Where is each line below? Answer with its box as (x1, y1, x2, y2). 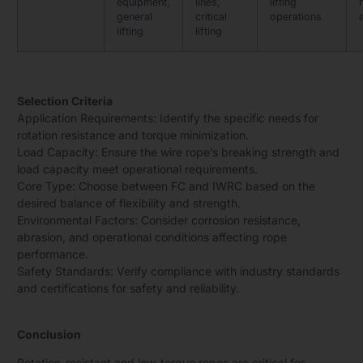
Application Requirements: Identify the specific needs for (17, 111, 318, 126)
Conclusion (17, 327, 81, 341)
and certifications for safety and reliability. (17, 281, 239, 296)
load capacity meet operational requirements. (17, 162, 258, 177)
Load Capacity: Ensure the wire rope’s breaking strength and (17, 145, 340, 160)
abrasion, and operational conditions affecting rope (17, 230, 287, 245)
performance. (17, 247, 88, 262)
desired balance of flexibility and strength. (17, 196, 241, 211)
